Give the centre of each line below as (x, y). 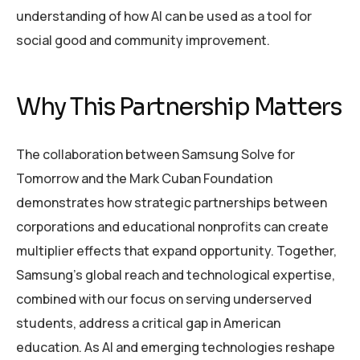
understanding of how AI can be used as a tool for (164, 16)
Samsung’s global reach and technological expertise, (176, 275)
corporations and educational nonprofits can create (172, 227)
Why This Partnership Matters (178, 107)
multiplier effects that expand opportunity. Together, (176, 251)
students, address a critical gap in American (148, 323)
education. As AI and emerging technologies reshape (176, 348)
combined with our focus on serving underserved (164, 299)
